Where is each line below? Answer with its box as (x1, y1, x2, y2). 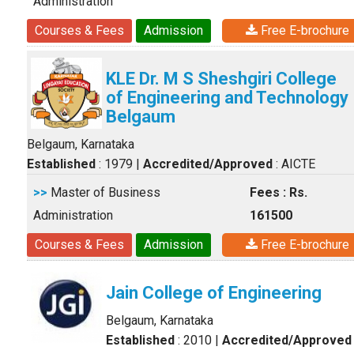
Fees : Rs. (250, 185, 307, 200)
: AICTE (273, 156, 315, 171)
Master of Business (47, 185, 160, 200)
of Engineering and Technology (106, 88, 348, 107)
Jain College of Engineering (106, 283, 322, 303)
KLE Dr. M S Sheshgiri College (106, 69, 337, 88)
